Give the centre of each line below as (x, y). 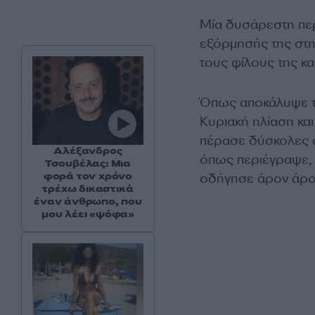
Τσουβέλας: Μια (88, 164)
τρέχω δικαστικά (88, 189)
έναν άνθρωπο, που (88, 202)
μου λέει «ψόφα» (88, 214)
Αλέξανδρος (88, 151)
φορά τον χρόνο (88, 176)
